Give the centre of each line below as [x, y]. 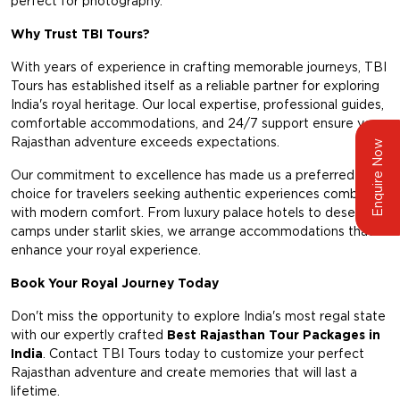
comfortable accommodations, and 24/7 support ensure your [197, 124]
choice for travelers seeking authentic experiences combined [197, 194]
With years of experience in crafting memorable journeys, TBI [199, 67]
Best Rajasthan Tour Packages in [274, 335]
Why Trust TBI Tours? [80, 34]
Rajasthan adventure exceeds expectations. [145, 142]
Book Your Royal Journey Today [115, 283]
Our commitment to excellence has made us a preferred [183, 175]
